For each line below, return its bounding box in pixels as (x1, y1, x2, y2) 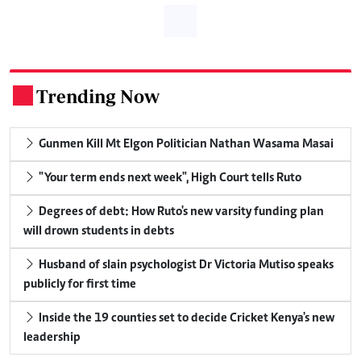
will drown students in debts (23, 224, 174, 238)
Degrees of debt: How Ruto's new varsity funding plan (36, 205, 324, 218)
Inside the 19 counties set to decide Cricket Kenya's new (36, 311, 334, 325)
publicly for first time (23, 277, 136, 291)
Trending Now (36, 85, 160, 107)
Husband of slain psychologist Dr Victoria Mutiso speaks (36, 258, 334, 272)
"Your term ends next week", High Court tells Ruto (36, 171, 301, 185)
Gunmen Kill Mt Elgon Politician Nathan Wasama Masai (36, 137, 334, 151)
